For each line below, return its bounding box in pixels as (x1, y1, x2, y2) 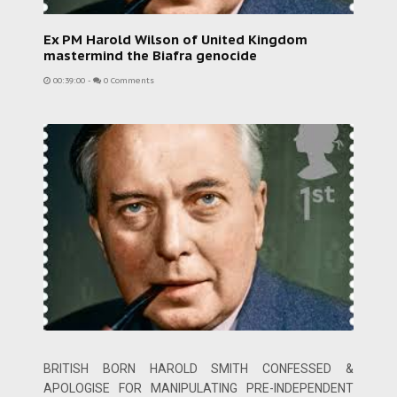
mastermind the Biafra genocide (43, 47, 257, 64)
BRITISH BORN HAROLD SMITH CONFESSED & (43, 361, 354, 376)
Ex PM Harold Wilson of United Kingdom (43, 31, 307, 48)
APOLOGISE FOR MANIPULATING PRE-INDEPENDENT (43, 380, 354, 395)
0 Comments (101, 75, 154, 86)
